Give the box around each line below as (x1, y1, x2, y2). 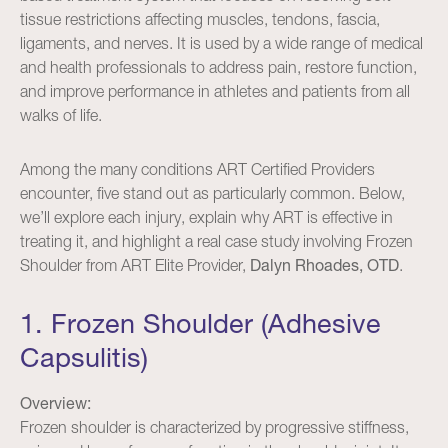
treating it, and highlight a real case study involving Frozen (20, 231, 413, 251)
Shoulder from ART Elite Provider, (20, 255, 250, 275)
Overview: (20, 393, 91, 413)
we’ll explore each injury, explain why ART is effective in (20, 207, 393, 227)
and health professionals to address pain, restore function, (20, 57, 417, 77)
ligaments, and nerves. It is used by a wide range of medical (20, 33, 423, 53)
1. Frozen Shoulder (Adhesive (20, 307, 381, 340)
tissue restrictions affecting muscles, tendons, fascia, (20, 9, 380, 29)
